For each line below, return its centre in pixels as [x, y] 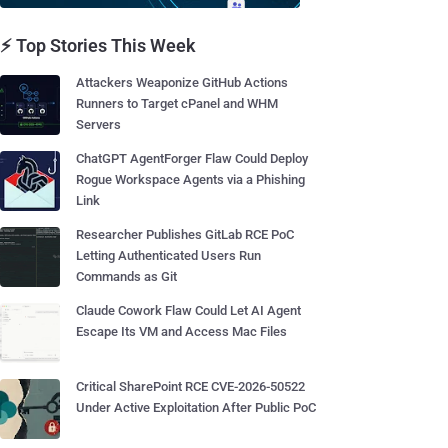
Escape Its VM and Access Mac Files [181, 331]
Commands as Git [126, 276]
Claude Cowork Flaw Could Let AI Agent [188, 310]
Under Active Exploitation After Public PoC [196, 407]
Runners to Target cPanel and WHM [177, 103]
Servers [98, 124]
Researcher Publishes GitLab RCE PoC [185, 234]
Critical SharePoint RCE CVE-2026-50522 [190, 386]
